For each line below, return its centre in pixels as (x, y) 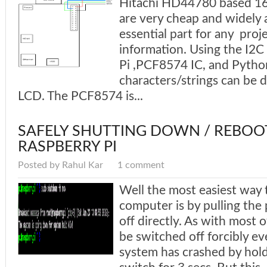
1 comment (141, 165)
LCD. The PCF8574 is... (80, 97)
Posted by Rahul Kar (62, 165)
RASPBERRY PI (67, 147)
